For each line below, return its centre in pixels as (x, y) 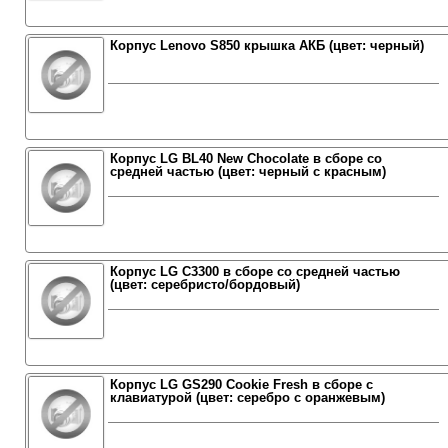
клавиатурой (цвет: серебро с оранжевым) (247, 397)
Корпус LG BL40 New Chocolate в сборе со (245, 158)
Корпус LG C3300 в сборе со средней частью (254, 271)
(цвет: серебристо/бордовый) (204, 284)
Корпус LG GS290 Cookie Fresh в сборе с (241, 384)
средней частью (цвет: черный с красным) (247, 171)
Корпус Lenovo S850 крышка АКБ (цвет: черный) (266, 45)
